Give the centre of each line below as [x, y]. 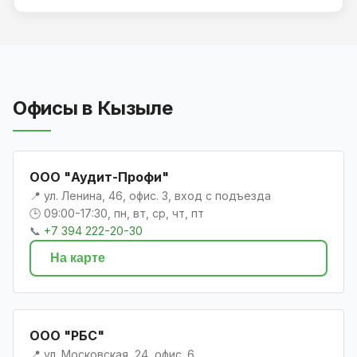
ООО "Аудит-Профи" [99, 177]
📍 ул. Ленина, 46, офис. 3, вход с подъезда [150, 195]
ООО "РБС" [67, 335]
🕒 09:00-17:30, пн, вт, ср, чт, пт [117, 213]
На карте [78, 257]
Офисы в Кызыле [93, 108]
